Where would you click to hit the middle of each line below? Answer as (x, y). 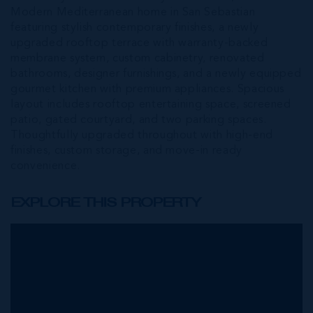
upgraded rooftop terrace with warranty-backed (139, 44)
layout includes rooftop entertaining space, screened (151, 105)
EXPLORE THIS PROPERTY (105, 203)
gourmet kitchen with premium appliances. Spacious (147, 90)
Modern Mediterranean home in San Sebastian (133, 13)
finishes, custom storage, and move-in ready (126, 151)
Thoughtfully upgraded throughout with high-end (142, 136)
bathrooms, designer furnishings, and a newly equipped (156, 74)
